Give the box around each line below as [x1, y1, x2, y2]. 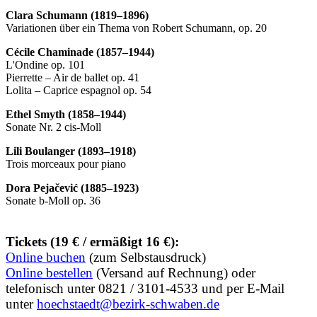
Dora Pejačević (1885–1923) [6, 182, 139, 195]
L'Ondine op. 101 [6, 59, 85, 71]
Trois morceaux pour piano [6, 158, 126, 171]
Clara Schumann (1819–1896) [6, 9, 149, 22]
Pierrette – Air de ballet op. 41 [6, 71, 139, 84]
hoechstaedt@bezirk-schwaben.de [37, 296, 219, 312]
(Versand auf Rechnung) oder [93, 265, 255, 281]
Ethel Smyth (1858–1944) [6, 108, 126, 121]
